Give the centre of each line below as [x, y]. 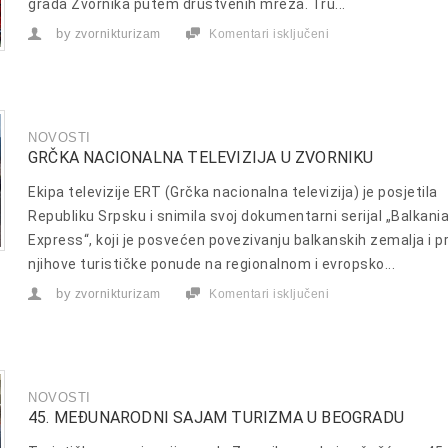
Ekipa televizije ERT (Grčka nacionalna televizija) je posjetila [233, 191]
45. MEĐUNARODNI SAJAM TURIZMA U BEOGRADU [216, 417]
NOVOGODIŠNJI [377, 49]
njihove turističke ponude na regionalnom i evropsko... [211, 263]
